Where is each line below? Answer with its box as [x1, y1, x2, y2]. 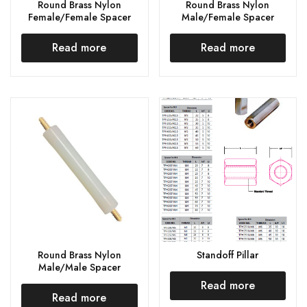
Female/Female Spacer [27, 10, 131, 24]
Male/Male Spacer [38, 260, 121, 274]
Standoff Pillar [197, 247, 259, 262]
